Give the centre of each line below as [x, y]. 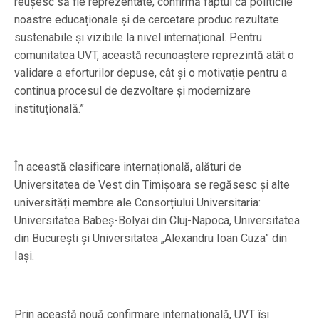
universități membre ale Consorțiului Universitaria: [137, 202]
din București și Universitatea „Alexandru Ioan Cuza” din [151, 238]
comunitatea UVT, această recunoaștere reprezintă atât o [154, 55]
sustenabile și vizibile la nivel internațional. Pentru [138, 37]
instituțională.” [49, 108]
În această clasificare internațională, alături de [128, 167]
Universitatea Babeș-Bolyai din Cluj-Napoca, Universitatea [157, 220]
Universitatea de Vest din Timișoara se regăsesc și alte [152, 184]
